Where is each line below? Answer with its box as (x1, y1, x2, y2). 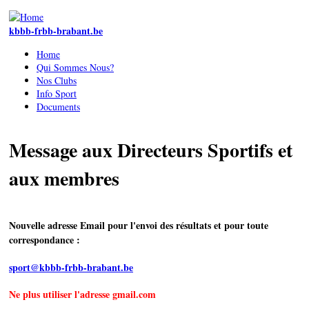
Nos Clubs (37, 74, 77, 87)
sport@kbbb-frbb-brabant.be (9, 259, 133, 275)
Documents (37, 100, 80, 113)
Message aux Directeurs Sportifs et (9, 135, 292, 164)
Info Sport (37, 87, 77, 100)
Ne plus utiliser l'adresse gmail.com (9, 287, 156, 302)
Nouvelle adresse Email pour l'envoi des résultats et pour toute (9, 218, 268, 233)
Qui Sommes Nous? (37, 61, 114, 74)
